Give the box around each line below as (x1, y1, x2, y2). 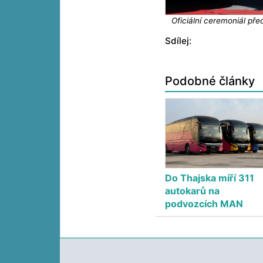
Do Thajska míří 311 (165, 172, 255, 184)
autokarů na (165, 185, 220, 197)
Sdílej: (165, 35, 192, 47)
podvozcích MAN (165, 198, 244, 210)
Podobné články (165, 74, 255, 89)
